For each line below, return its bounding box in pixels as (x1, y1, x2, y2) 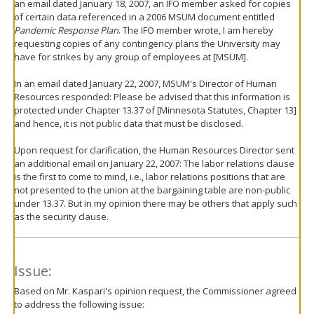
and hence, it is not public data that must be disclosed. (14, 117, 243, 130)
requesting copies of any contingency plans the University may (14, 37, 280, 50)
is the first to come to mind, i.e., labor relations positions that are (14, 170, 285, 183)
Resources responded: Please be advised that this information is (14, 90, 290, 103)
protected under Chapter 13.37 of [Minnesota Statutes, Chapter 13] (14, 104, 296, 116)
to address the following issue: (14, 297, 144, 310)
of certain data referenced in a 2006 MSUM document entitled (14, 11, 275, 23)
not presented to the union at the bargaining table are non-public (14, 184, 290, 196)
